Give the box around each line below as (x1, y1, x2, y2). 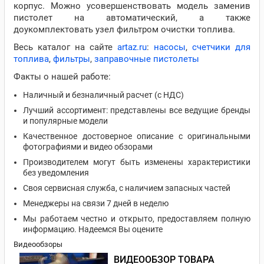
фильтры (53, 54, 90, 64)
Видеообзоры (14, 240, 62, 249)
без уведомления (23, 168, 89, 177)
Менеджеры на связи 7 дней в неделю (23, 199, 169, 208)
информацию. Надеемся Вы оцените (23, 225, 163, 234)
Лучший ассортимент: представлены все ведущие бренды (23, 105, 250, 115)
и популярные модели (23, 116, 108, 126)
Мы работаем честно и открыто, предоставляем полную (23, 214, 250, 223)
